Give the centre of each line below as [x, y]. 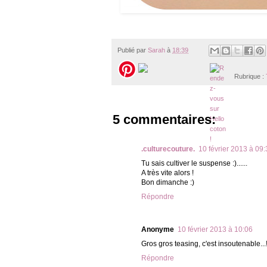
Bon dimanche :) [168, 183]
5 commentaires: [164, 120]
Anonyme [158, 230]
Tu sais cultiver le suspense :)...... [194, 164]
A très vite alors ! [167, 173]
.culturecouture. [168, 149]
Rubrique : [249, 77]
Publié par [133, 50]
